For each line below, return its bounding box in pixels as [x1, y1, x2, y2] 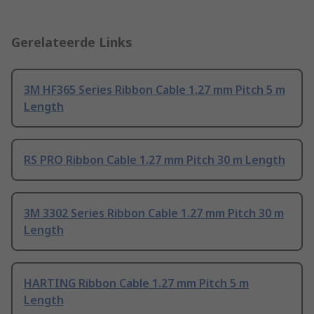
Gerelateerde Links [11, 34, 132, 51]
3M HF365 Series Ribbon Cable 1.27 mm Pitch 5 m [24, 82, 285, 98]
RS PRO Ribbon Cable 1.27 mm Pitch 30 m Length [24, 152, 285, 168]
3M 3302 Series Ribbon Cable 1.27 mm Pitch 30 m [24, 205, 284, 221]
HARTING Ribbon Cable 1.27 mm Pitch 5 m [24, 275, 249, 292]
